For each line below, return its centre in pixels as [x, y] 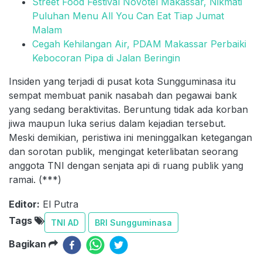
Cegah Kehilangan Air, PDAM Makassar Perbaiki [139, 44]
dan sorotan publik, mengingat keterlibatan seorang [123, 152]
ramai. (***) [35, 180]
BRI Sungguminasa [133, 223]
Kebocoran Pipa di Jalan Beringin [106, 58]
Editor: [24, 204]
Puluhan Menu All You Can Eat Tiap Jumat [128, 16]
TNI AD [65, 223]
